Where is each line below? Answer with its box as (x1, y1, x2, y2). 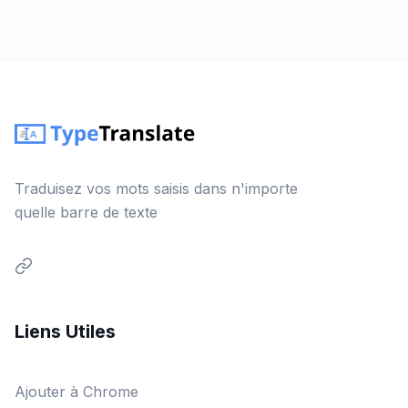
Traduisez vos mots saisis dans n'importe (15, 179, 298, 199)
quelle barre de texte (15, 203, 158, 222)
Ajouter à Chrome (15, 382, 138, 402)
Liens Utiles (15, 321, 116, 343)
